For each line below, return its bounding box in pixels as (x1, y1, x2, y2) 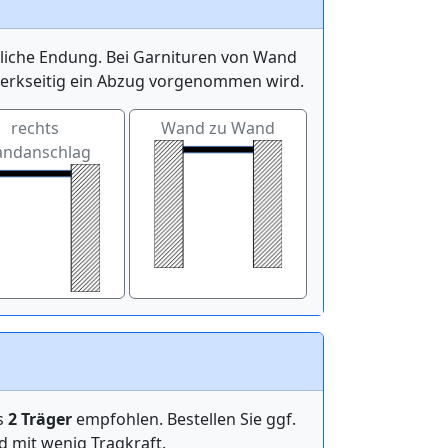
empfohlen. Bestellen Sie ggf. (72, 407, 296, 430)
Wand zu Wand (160, 116, 275, 139)
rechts (11, 116, 60, 139)
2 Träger (8, 407, 72, 430)
